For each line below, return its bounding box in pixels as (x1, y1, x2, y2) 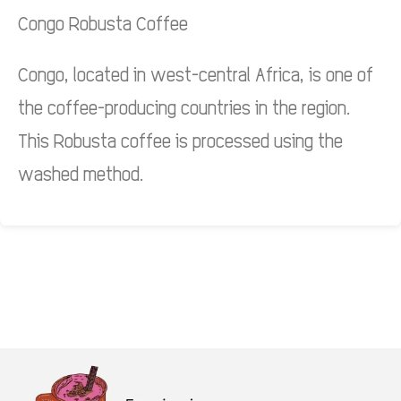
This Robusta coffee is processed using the (18, 129, 343, 152)
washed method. (18, 162, 144, 185)
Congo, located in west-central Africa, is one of (18, 63, 373, 86)
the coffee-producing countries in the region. (18, 96, 351, 119)
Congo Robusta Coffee (18, 12, 188, 35)
